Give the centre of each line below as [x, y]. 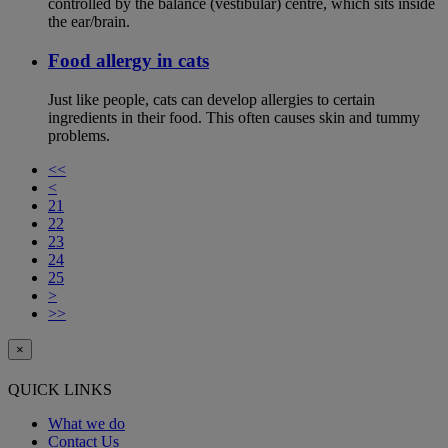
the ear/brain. [89, 22]
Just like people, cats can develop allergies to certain [211, 99]
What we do [86, 424]
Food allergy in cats [128, 61]
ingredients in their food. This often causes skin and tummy [234, 117]
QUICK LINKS [60, 390]
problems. [79, 135]
